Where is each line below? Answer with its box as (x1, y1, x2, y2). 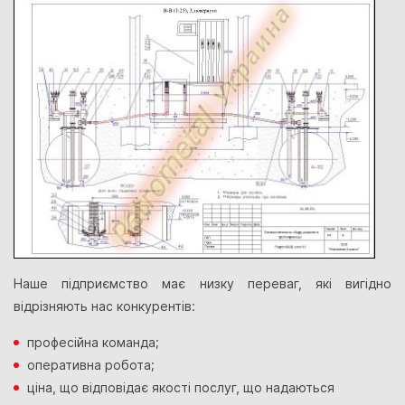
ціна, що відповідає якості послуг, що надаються (27, 380, 334, 396)
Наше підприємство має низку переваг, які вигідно (14, 276, 391, 292)
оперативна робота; (27, 357, 155, 373)
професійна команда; (27, 334, 159, 351)
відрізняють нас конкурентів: (14, 298, 195, 315)
